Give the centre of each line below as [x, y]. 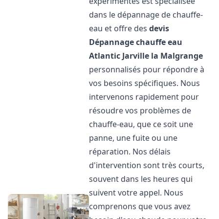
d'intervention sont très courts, [147, 165]
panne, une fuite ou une [133, 138]
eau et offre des [119, 28]
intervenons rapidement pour [144, 97]
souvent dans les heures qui [141, 179]
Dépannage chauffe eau [136, 42]
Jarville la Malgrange [163, 56]
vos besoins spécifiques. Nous [145, 83]
